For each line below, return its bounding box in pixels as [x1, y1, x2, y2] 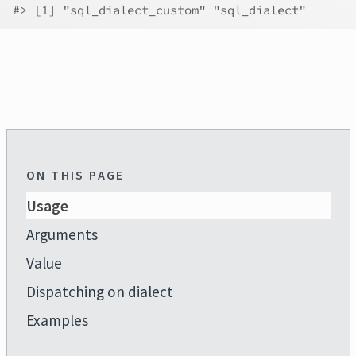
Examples [26, 311, 88, 330]
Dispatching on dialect [26, 282, 173, 301]
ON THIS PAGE [26, 167, 125, 183]
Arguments [26, 225, 98, 244]
